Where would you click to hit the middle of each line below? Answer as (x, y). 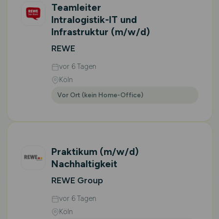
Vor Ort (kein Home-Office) (100, 95)
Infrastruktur (81, 32)
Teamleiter (76, 7)
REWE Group (77, 180)
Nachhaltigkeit (84, 164)
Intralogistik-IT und (94, 20)
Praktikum (75, 152)
